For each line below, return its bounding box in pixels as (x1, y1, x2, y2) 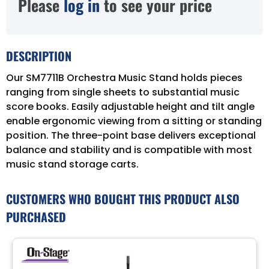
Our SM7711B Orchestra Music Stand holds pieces (6, 70, 243, 85)
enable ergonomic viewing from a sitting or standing (6, 113, 262, 128)
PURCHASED (6, 207, 66, 226)
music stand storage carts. (6, 157, 139, 171)
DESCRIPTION (6, 46, 71, 65)
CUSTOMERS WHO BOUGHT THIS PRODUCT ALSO (6, 189, 240, 208)
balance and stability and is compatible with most (6, 142, 252, 157)
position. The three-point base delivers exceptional (6, 128, 256, 142)
